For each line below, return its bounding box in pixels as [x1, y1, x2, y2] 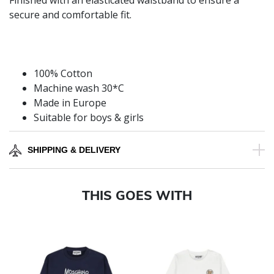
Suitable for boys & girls [34, 111, 144, 125]
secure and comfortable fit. [9, 8, 131, 22]
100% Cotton [34, 67, 92, 81]
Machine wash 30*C [34, 81, 124, 95]
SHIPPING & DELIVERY [28, 145, 120, 155]
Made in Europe [34, 96, 106, 110]
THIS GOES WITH [82, 187, 192, 204]
